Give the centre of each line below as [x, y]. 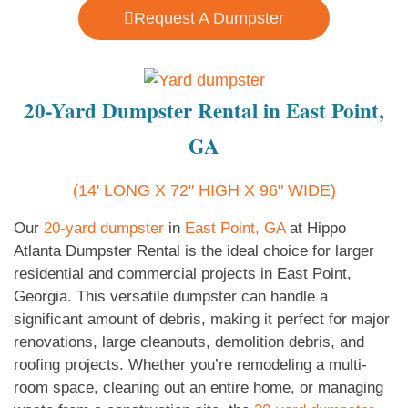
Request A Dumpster [209, 19]
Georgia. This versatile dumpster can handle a [171, 297]
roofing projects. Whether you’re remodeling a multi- [190, 365]
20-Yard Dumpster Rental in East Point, [204, 111]
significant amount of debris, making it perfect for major [202, 320]
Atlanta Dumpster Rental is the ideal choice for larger [194, 251]
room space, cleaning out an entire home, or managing [199, 388]
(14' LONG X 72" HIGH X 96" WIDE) [204, 191]
